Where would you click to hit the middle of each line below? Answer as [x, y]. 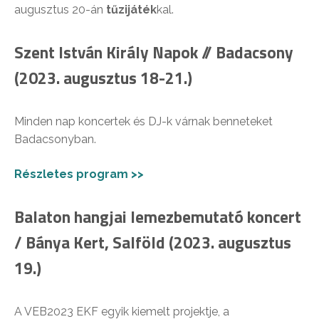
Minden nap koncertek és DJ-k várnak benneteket [143, 122]
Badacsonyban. [55, 140]
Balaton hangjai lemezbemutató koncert [158, 217]
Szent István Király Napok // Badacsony [154, 53]
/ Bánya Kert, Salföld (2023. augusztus [153, 243]
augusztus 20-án [60, 10]
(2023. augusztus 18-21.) [103, 78]
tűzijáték [131, 10]
